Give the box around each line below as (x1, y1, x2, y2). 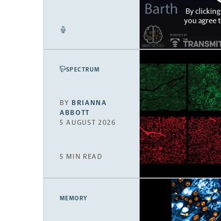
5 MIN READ (60, 152, 103, 161)
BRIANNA (72, 98, 107, 107)
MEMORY (60, 195, 88, 202)
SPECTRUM (66, 66, 100, 73)
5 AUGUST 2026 (60, 118, 116, 127)
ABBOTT (60, 108, 90, 117)
